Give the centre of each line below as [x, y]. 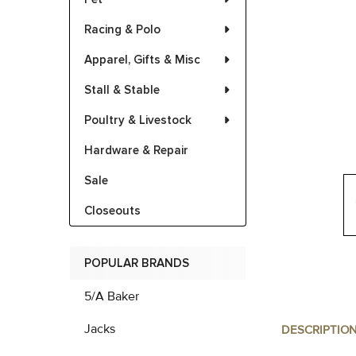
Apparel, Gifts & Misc [142, 60]
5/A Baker [112, 296]
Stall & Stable [122, 90]
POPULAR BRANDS [137, 263]
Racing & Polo [122, 29]
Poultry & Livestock [138, 120]
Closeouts [112, 211]
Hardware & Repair [136, 150]
